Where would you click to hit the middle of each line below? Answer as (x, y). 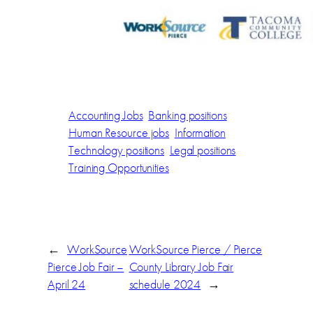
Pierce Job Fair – (86, 267)
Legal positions (203, 150)
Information (200, 132)
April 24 (67, 285)
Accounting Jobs (106, 115)
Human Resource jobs (119, 132)
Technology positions (117, 150)
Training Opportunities (119, 167)
